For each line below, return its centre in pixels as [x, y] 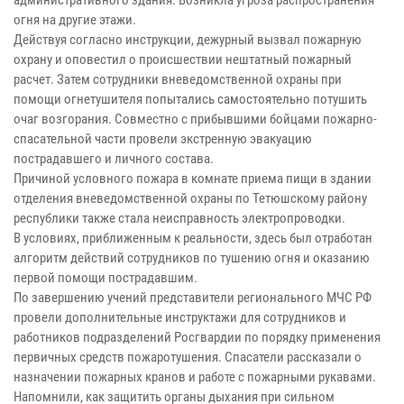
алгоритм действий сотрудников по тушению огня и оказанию [192, 257]
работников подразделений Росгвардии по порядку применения [197, 337]
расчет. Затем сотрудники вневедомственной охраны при [178, 79]
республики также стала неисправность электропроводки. [179, 218]
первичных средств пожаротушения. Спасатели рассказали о [188, 357]
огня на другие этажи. [75, 19]
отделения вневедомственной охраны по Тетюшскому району [190, 198]
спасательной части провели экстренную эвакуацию [163, 138]
